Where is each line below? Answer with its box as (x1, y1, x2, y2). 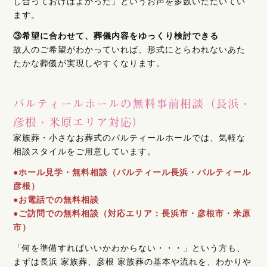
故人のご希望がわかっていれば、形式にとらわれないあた (13, 44, 246, 54)
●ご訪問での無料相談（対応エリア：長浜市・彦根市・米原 (13, 208, 252, 218)
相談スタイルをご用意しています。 (13, 146, 157, 156)
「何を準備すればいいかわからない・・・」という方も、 (13, 243, 246, 253)
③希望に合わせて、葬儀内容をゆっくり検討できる (13, 30, 219, 41)
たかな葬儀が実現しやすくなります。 (13, 58, 166, 68)
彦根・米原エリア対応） (13, 113, 145, 130)
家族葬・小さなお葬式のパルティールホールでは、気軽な (13, 132, 246, 142)
